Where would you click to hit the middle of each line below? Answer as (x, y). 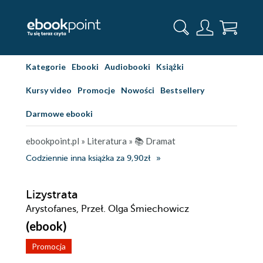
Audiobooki (127, 67)
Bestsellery (182, 90)
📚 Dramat (155, 141)
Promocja (49, 246)
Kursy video (49, 90)
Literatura (107, 141)
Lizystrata (52, 195)
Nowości (138, 90)
